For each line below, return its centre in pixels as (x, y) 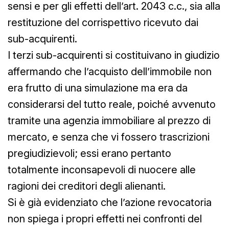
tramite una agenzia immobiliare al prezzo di (109, 120)
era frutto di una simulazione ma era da (98, 88)
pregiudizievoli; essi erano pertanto (89, 153)
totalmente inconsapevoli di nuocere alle (102, 169)
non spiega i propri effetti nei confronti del (105, 219)
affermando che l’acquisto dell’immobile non (110, 71)
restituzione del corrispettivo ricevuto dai (103, 22)
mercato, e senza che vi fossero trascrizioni (109, 137)
